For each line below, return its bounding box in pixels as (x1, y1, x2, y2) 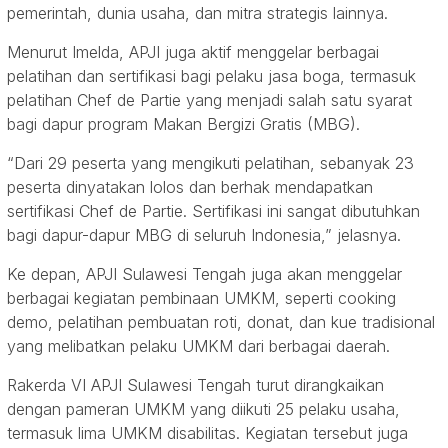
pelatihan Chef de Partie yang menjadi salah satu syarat (7, 90, 412, 111)
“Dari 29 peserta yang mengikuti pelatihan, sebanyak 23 (7, 153, 414, 174)
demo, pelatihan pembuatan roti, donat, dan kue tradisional (7, 312, 435, 333)
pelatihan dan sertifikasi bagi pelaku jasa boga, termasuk (7, 66, 416, 87)
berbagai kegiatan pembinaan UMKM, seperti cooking (7, 288, 396, 309)
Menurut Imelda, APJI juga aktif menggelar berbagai (7, 42, 379, 63)
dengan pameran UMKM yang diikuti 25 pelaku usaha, (7, 399, 400, 420)
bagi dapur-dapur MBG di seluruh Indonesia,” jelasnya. (7, 225, 401, 246)
